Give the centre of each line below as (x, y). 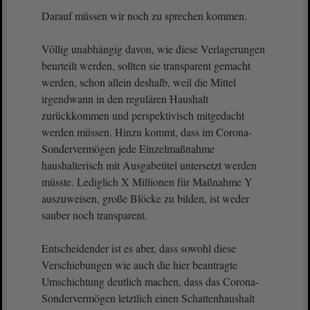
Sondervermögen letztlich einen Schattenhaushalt (148, 298)
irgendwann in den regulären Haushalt (125, 99)
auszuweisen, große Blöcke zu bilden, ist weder (145, 198)
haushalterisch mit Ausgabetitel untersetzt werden (149, 165)
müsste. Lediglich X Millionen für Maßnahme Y (147, 182)
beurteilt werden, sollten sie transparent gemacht (146, 65)
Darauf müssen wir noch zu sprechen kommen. (144, 16)
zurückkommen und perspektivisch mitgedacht (143, 115)
